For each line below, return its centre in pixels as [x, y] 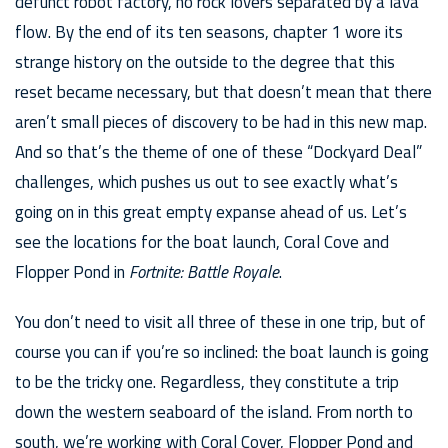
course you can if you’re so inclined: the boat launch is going [222, 352]
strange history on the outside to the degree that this [205, 62]
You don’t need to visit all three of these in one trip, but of [220, 322]
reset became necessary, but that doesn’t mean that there [223, 92]
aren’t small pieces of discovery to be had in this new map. [221, 122]
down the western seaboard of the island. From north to [214, 412]
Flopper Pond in [72, 272]
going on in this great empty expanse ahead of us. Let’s [211, 212]
